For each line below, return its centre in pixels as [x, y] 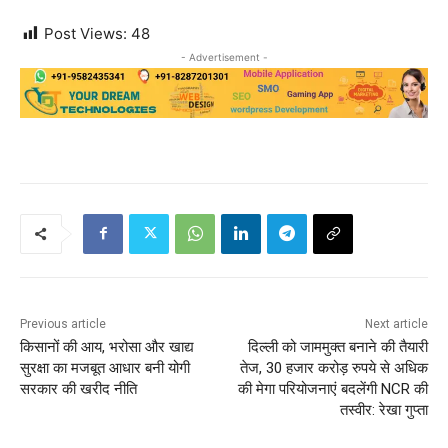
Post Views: [85, 33]
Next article [396, 323]
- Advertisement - [224, 56]
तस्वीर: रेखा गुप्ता [383, 409]
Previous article [63, 323]
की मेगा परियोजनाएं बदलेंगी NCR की [332, 388]
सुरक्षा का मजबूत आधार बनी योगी [105, 367]
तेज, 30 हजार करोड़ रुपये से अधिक [333, 367]
